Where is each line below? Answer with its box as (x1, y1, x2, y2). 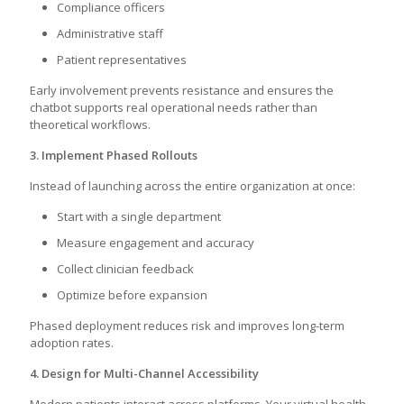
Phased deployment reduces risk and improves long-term (30, 317, 344, 334)
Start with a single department (57, 208, 221, 225)
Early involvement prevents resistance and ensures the (30, 82, 334, 98)
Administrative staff (57, 25, 163, 41)
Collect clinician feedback (57, 261, 194, 277)
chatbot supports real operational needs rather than (30, 99, 317, 115)
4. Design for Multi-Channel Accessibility (30, 365, 259, 381)
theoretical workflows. (30, 116, 151, 133)
